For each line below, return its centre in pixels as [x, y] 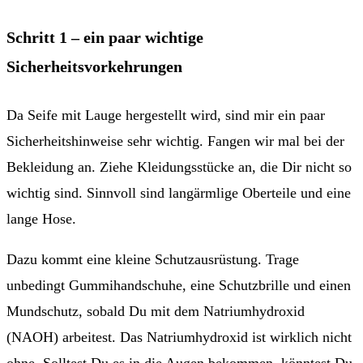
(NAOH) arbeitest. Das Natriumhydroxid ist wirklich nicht [179, 337]
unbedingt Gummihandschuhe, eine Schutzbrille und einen [179, 286]
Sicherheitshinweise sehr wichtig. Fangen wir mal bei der [175, 141]
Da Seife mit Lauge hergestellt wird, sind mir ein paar [166, 115]
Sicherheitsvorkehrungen [94, 66]
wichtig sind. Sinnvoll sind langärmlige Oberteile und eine [179, 193]
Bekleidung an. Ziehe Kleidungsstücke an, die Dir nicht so [179, 167]
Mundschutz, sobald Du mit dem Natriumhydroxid [156, 312]
